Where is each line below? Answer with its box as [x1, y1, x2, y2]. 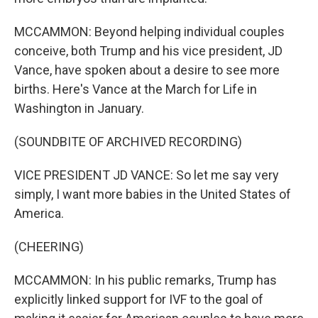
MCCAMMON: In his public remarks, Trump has [14, 273, 277, 287]
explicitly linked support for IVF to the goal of [14, 292, 263, 307]
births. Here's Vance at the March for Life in [14, 82, 257, 97]
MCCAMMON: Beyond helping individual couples [14, 24, 285, 39]
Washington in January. [14, 101, 144, 116]
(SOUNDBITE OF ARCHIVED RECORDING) [14, 134, 242, 149]
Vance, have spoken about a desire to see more [14, 62, 280, 77]
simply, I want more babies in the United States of [14, 187, 291, 202]
